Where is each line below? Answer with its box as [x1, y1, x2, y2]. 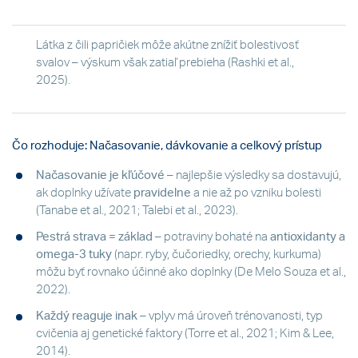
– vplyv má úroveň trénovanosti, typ [137, 310, 323, 323]
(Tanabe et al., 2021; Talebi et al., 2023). [36, 204, 238, 217]
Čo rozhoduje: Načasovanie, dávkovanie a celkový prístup [12, 139, 322, 152]
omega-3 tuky [36, 248, 112, 261]
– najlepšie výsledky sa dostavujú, [167, 169, 341, 181]
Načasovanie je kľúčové [36, 169, 167, 181]
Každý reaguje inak [36, 310, 137, 323]
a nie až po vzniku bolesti [193, 186, 321, 199]
